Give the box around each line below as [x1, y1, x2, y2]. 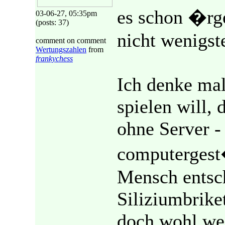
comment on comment [36, 36, 106, 45]
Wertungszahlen [36, 45, 86, 54]
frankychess [36, 54, 73, 63]
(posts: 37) [36, 18, 69, 27]
